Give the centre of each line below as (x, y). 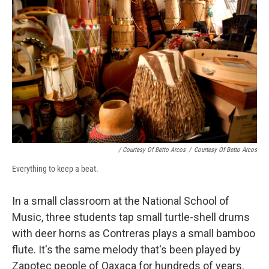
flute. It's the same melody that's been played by (126, 250)
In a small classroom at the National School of (121, 201)
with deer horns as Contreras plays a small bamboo (134, 234)
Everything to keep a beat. (55, 169)
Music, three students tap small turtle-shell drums (131, 217)
